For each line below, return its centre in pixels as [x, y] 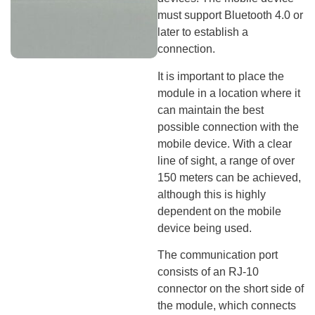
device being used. [205, 228]
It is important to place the [221, 76]
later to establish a [203, 32]
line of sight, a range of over [226, 160]
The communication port [218, 255]
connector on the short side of [231, 289]
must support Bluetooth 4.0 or [230, 15]
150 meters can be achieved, [229, 177]
